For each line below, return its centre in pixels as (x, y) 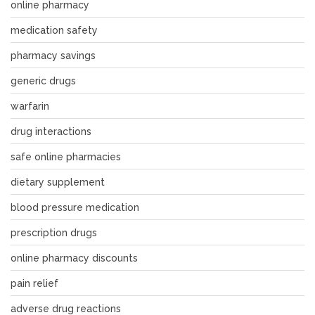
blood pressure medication (75, 207)
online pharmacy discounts (74, 258)
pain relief (34, 283)
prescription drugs (54, 232)
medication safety (54, 30)
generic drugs (43, 81)
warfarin (30, 106)
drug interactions (51, 131)
